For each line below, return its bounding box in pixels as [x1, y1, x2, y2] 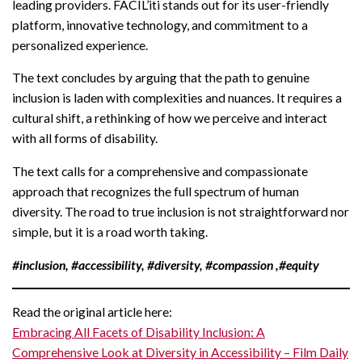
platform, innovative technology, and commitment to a [12, 16, 308, 32]
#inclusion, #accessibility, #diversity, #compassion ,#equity [12, 256, 319, 272]
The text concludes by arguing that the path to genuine [12, 69, 309, 86]
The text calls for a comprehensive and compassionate [12, 163, 308, 179]
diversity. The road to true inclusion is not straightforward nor [12, 204, 349, 220]
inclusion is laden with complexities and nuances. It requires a [12, 90, 342, 106]
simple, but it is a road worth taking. [12, 224, 208, 240]
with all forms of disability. [12, 130, 158, 146]
